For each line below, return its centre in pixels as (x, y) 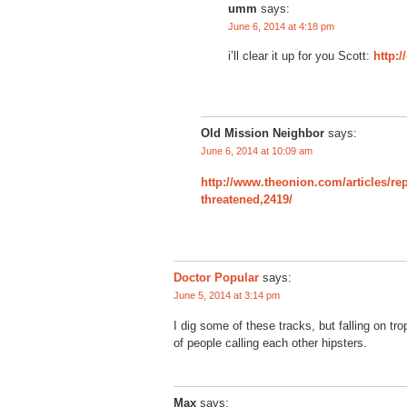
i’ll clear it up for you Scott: (301, 56)
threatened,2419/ (247, 199)
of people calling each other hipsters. (270, 343)
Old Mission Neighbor (263, 134)
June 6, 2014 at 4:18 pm (281, 26)
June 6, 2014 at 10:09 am (257, 151)
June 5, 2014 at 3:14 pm (227, 295)
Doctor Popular (216, 277)
